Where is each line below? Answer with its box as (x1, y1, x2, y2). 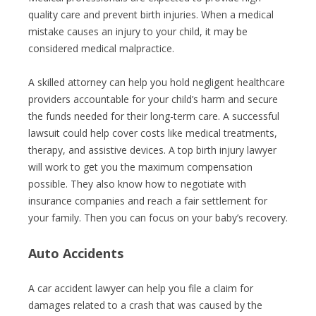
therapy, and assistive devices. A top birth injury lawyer (28, 143, 276, 157)
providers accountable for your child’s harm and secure (28, 92, 278, 106)
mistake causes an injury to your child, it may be (28, 25, 248, 38)
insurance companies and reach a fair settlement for (28, 194, 267, 207)
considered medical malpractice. (28, 42, 174, 55)
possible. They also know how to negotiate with (28, 177, 246, 190)
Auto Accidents (28, 245, 123, 262)
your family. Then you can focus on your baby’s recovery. (28, 211, 288, 224)
